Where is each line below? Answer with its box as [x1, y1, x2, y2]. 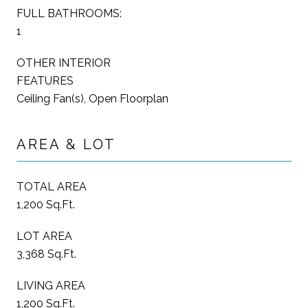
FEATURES [16, 74, 74, 87]
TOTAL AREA [16, 179, 87, 193]
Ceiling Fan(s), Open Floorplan [16, 91, 168, 105]
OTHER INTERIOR [16, 56, 111, 69]
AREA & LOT [16, 135, 116, 153]
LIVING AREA [16, 278, 85, 292]
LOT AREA [16, 229, 72, 243]
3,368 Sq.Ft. [16, 247, 76, 261]
